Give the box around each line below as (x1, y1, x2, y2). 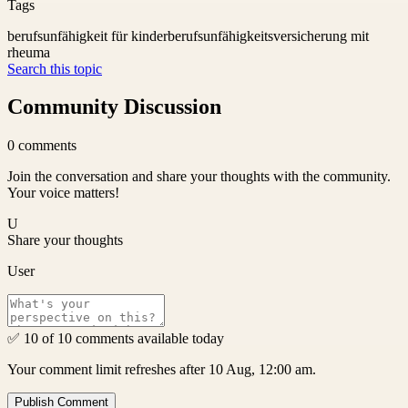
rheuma (7, 44, 50, 60)
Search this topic (7, 60, 102, 76)
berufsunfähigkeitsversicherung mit (168, 27, 369, 44)
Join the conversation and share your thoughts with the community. (7, 168, 391, 185)
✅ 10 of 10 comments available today (7, 331, 224, 347)
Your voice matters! (7, 185, 119, 201)
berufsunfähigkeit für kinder (7, 27, 168, 44)
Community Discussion (7, 95, 221, 119)
